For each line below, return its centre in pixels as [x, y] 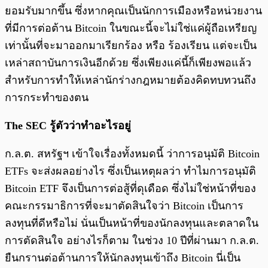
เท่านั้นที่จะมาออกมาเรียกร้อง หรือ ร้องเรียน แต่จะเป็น [131, 46]
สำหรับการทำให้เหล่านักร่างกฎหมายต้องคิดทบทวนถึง [130, 80]
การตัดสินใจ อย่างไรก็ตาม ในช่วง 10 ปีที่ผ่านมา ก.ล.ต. [132, 241]
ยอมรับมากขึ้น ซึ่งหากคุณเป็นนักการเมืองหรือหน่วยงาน [133, 11]
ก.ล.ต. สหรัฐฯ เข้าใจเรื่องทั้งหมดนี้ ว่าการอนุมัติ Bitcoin [132, 154]
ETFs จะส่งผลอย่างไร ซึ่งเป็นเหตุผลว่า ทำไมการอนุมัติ [130, 171]
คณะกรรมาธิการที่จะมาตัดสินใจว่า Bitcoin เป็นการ [124, 206]
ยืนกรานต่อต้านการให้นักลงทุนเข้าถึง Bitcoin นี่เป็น [123, 258]
